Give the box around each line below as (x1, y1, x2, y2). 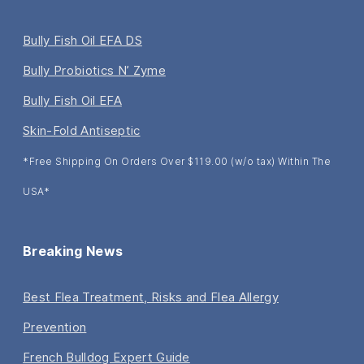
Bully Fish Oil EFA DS (23, 32, 142, 49)
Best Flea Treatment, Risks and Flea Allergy (23, 289, 279, 305)
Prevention (23, 319, 87, 336)
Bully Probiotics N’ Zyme (23, 63, 166, 79)
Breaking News (23, 243, 123, 260)
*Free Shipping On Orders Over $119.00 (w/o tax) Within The (23, 155, 331, 168)
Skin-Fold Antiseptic (23, 123, 141, 139)
